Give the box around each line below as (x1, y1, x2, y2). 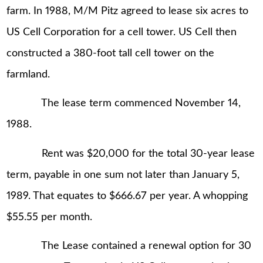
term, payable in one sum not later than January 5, (6, 169, 240, 180)
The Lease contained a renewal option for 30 (6, 241, 252, 252)
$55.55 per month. (6, 211, 93, 222)
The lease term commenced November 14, (6, 98, 241, 109)
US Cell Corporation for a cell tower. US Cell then (6, 26, 237, 38)
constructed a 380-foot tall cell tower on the (6, 48, 215, 59)
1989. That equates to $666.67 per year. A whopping (6, 190, 248, 201)
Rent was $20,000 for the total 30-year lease (6, 148, 255, 159)
